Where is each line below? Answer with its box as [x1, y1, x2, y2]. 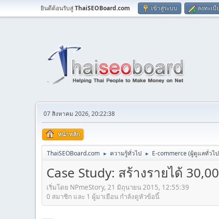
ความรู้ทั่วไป [110, 149, 142, 157]
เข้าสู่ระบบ [151, 4, 177, 12]
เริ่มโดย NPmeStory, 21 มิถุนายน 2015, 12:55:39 [46, 182, 189, 192]
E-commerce [152, 149, 187, 157]
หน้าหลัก [58, 130, 80, 138]
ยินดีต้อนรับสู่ [41, 4, 75, 12]
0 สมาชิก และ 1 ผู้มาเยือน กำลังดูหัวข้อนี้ [46, 192, 159, 201]
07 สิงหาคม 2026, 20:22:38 [44, 109, 115, 118]
